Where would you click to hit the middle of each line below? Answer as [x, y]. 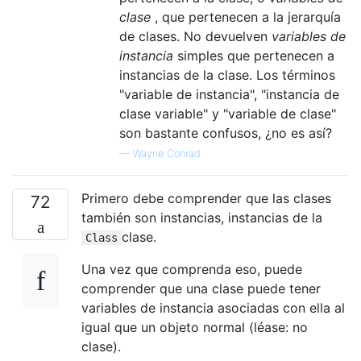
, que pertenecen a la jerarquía [246, 17]
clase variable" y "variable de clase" [228, 113]
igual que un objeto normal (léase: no [195, 327]
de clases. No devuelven [195, 36]
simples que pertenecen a [254, 55]
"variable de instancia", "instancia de [229, 94]
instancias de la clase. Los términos [227, 75]
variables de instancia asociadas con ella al [213, 307]
